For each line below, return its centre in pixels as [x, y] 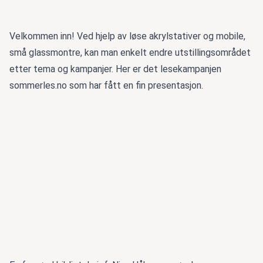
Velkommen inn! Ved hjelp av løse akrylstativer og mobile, [127, 36]
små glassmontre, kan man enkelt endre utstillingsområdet [130, 53]
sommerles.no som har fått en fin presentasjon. [106, 86]
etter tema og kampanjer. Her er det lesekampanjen [115, 69]
